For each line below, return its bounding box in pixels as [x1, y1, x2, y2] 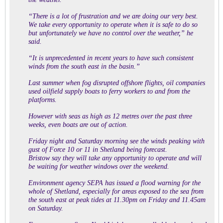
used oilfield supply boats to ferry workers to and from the [28, 88, 190, 95]
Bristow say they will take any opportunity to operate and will [28, 154, 202, 162]
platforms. [28, 96, 57, 104]
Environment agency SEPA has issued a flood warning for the [28, 179, 201, 187]
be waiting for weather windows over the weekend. [28, 163, 169, 170]
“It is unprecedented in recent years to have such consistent [28, 54, 194, 62]
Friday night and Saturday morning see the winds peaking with [28, 137, 205, 145]
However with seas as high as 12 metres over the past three [28, 112, 192, 120]
